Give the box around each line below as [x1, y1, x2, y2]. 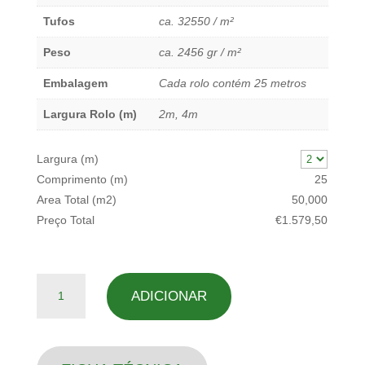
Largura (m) [36, 152, 99, 165]
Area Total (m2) [36, 192, 117, 206]
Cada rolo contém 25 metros [158, 77, 306, 90]
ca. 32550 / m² [158, 15, 234, 29]
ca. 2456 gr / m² [158, 46, 241, 59]
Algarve [35, 313, 75, 327]
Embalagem [42, 77, 108, 90]
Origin [35, 332, 67, 345]
